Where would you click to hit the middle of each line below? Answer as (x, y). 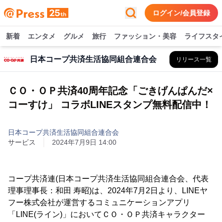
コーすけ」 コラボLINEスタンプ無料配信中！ (110, 105)
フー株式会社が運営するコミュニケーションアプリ (99, 202)
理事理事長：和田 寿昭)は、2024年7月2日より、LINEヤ (108, 191)
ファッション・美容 (145, 36)
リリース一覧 (194, 59)
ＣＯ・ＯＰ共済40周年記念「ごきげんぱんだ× (111, 91)
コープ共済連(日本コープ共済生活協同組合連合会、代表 (108, 179)
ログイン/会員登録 (181, 13)
